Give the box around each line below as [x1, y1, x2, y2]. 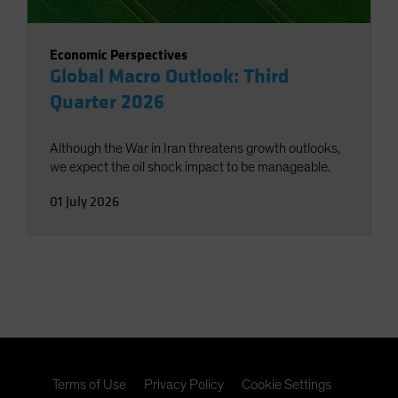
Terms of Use [52, 378, 126, 393]
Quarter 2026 [50, 90, 164, 115]
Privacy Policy [144, 378, 224, 393]
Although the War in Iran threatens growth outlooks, [50, 141, 340, 156]
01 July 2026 [50, 193, 119, 211]
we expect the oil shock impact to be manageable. [50, 160, 330, 175]
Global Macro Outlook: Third [50, 64, 289, 90]
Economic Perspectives [50, 45, 187, 65]
